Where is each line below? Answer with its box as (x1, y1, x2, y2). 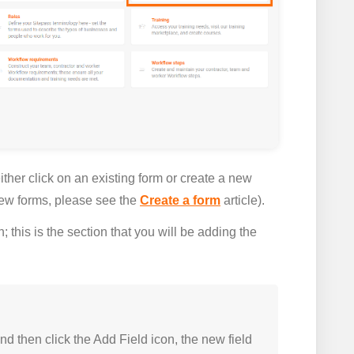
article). (220, 194, 268, 208)
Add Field (93, 333, 148, 347)
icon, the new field (148, 333, 252, 347)
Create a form (140, 194, 220, 208)
